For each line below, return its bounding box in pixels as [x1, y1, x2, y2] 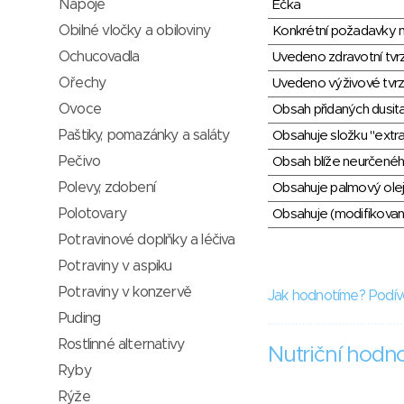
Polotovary [59, 207, 126, 221]
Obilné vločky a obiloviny [59, 23, 210, 38]
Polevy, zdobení [59, 180, 155, 195]
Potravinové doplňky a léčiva [59, 233, 235, 247]
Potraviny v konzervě [59, 285, 191, 299]
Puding [59, 311, 101, 326]
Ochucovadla [59, 50, 140, 64]
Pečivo [59, 154, 101, 169]
